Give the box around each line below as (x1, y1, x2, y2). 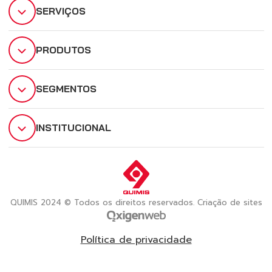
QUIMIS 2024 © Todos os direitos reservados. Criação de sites (10, 196, 262, 208)
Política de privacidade (80, 233, 192, 247)
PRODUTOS (35, 43, 91, 56)
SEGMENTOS (35, 82, 97, 95)
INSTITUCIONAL (35, 121, 111, 134)
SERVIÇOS (35, 4, 86, 17)
